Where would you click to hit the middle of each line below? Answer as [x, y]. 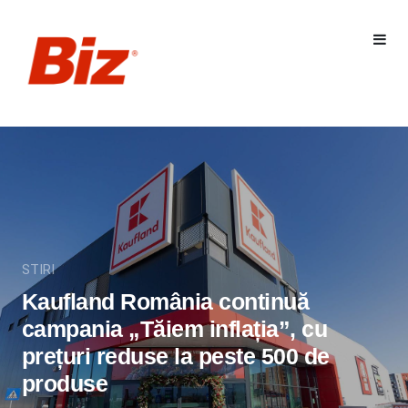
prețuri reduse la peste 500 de [175, 356]
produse [65, 383]
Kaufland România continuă [165, 301]
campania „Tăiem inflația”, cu [174, 328]
